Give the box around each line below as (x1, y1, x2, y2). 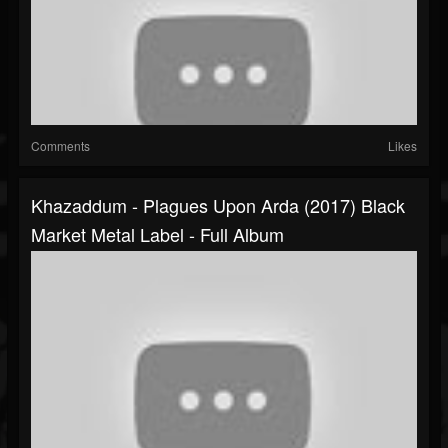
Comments (31, 137, 90, 155)
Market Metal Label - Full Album (31, 221, 284, 248)
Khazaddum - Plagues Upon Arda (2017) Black (31, 192, 405, 219)
